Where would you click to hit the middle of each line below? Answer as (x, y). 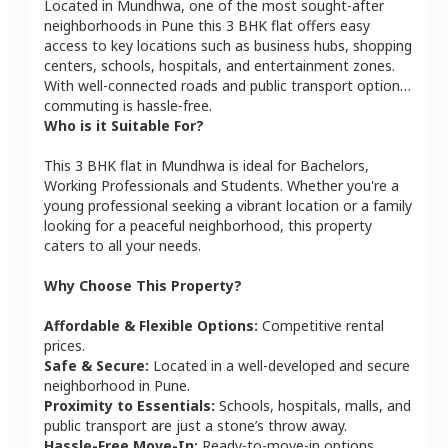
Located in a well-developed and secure (279, 365)
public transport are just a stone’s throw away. (195, 425)
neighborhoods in (102, 25)
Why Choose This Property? (143, 285)
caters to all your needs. (122, 245)
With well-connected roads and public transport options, (227, 85)
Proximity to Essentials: (129, 405)
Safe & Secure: (96, 365)
